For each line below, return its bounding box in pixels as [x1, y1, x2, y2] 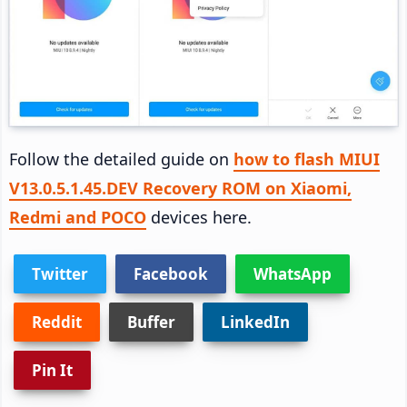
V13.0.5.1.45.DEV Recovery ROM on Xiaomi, [9, 176, 352, 199]
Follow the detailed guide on [9, 147, 233, 170]
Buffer [127, 311, 175, 333]
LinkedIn [221, 311, 290, 333]
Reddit [32, 311, 82, 333]
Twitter [32, 263, 88, 284]
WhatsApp [253, 263, 332, 284]
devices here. [146, 205, 252, 228]
